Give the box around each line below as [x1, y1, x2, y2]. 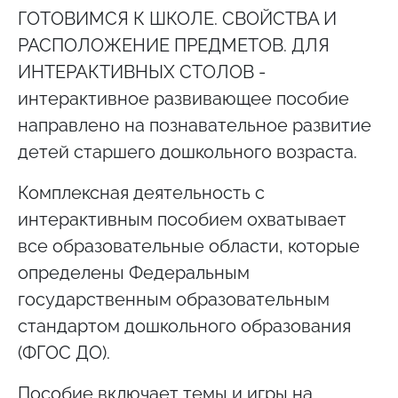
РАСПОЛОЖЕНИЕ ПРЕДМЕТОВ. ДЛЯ [18, 35, 330, 57]
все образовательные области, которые [18, 235, 360, 258]
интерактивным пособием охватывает [18, 209, 346, 231]
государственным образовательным [18, 289, 330, 311]
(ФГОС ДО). [18, 342, 110, 364]
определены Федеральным [18, 262, 250, 284]
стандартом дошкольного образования [18, 315, 351, 338]
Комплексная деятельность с [18, 182, 265, 204]
